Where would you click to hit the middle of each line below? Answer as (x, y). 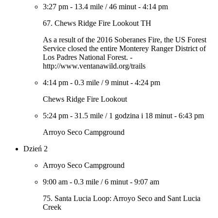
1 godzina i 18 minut (141, 116)
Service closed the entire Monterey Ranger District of (124, 48)
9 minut (117, 82)
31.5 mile (89, 116)
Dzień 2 (36, 149)
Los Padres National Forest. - (88, 57)
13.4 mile (89, 7)
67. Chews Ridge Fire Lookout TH (97, 23)
